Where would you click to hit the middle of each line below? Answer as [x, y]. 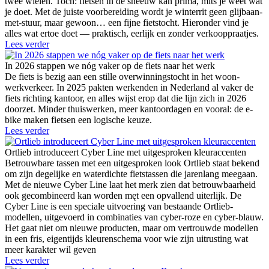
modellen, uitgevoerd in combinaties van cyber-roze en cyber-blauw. [134, 217]
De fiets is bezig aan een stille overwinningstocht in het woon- [122, 76]
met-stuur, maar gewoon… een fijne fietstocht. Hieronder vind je [127, 22]
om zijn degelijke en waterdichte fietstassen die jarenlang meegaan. [131, 174]
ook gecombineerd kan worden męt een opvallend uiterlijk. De [123, 195]
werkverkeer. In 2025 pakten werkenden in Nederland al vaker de [129, 87]
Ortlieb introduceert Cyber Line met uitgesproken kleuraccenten [125, 152]
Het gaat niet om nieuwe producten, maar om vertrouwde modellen [131, 228]
